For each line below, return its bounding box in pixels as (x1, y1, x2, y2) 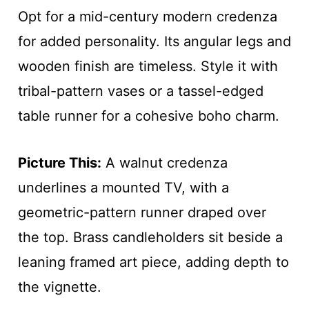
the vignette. (17, 278, 101, 295)
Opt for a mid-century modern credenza (17, 8, 277, 25)
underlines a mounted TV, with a (17, 179, 229, 196)
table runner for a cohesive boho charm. (17, 107, 279, 124)
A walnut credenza (101, 154, 228, 171)
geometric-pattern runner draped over (17, 203, 266, 221)
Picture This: (17, 154, 101, 171)
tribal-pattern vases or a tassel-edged (17, 82, 263, 99)
